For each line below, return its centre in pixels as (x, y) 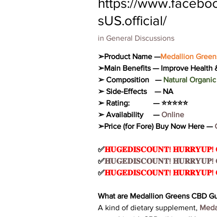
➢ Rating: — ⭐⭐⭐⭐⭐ (143, 103)
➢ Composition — (131, 80)
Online (172, 115)
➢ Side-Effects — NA (136, 91)
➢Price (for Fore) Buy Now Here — (156, 126)
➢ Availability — (129, 115)
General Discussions (140, 38)
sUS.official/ (132, 21)
